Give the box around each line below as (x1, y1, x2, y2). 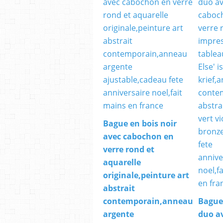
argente (103, 209, 134, 220)
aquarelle (103, 157, 141, 168)
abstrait (103, 183, 135, 194)
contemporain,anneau (103, 196, 193, 207)
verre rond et (103, 144, 154, 155)
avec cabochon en (103, 131, 174, 142)
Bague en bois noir (103, 118, 177, 129)
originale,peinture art (103, 170, 189, 181)
